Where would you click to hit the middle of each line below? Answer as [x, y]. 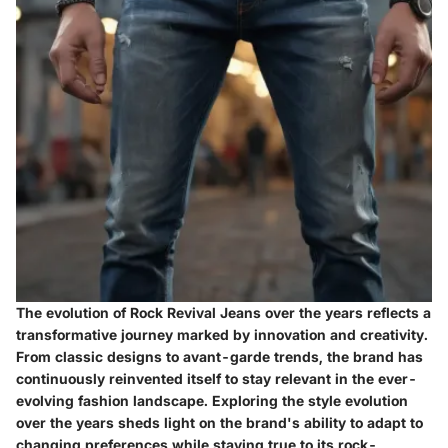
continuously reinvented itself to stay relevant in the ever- [216, 379]
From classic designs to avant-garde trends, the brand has [219, 357]
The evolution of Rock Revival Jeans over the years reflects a [223, 313]
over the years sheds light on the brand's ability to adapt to [219, 423]
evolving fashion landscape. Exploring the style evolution [212, 401]
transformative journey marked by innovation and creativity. [222, 335]
